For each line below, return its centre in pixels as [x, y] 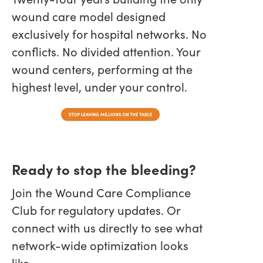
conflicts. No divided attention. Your [106, 51]
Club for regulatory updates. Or [96, 210]
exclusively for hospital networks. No [109, 33]
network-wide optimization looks [100, 245]
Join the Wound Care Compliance [101, 192]
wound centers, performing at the [102, 69]
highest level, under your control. [100, 86]
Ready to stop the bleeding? [104, 168]
